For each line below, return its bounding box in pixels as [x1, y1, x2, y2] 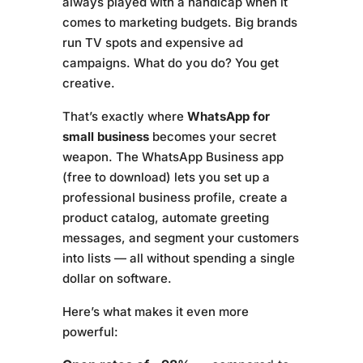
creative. [62, 75, 115, 91]
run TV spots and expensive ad [62, 34, 243, 50]
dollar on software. [62, 270, 172, 286]
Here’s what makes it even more [62, 303, 249, 319]
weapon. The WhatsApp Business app [62, 148, 284, 164]
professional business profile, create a [62, 189, 288, 205]
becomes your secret [148, 128, 276, 144]
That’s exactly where [62, 108, 187, 124]
